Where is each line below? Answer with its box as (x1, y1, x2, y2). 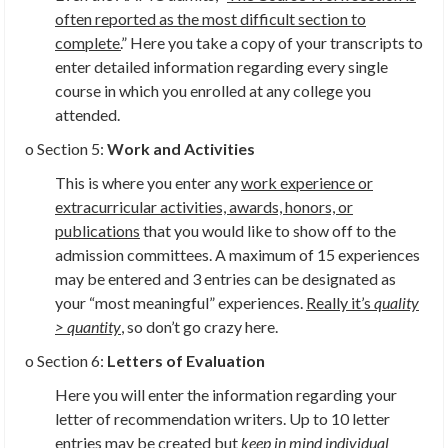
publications (55, 221, 140, 241)
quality (374, 293, 419, 313)
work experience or (241, 173, 373, 193)
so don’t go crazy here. (124, 317, 278, 337)
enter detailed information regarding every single (55, 57, 388, 77)
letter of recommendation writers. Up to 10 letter (55, 409, 390, 429)
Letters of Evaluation (107, 351, 265, 371)
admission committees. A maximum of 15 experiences (55, 245, 420, 265)
